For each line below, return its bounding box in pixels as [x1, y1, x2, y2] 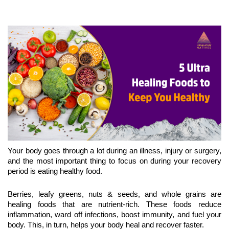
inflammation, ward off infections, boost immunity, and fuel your [8, 211, 221, 219]
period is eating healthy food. [8, 167, 102, 176]
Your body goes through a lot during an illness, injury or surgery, [8, 147, 221, 155]
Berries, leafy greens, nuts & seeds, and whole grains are [8, 190, 221, 199]
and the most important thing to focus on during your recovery [8, 157, 221, 166]
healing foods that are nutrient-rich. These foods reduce [8, 200, 221, 209]
